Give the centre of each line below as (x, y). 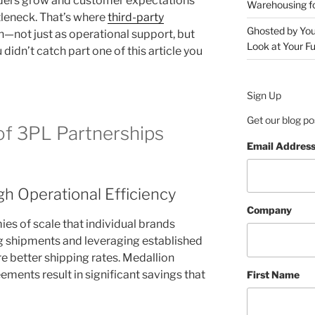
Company (269, 210)
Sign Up (264, 95)
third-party (136, 18)
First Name (273, 274)
